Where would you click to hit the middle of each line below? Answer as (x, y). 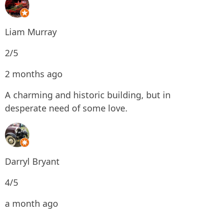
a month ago (32, 203)
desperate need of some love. (66, 108)
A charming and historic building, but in (88, 95)
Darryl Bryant (32, 161)
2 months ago (34, 74)
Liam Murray (31, 32)
